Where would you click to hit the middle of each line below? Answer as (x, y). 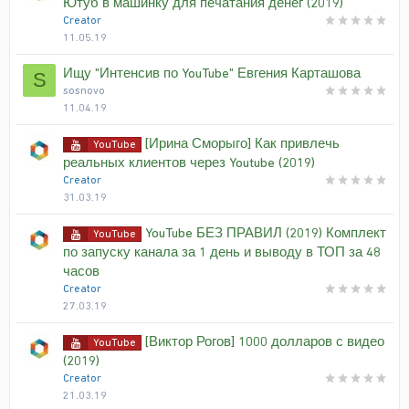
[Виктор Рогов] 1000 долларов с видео (265, 341)
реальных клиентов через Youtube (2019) (189, 163)
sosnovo (84, 90)
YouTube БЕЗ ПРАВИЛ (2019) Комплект (266, 233)
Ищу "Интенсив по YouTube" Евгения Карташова (212, 73)
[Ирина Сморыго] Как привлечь (242, 143)
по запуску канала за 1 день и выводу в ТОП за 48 (222, 252)
